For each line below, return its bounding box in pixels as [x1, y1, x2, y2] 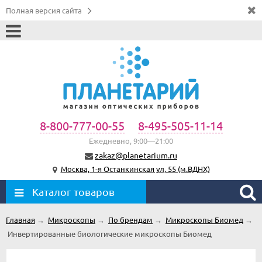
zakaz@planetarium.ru [95, 149, 177, 160]
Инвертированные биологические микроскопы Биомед [8, 228, 212, 239]
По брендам [108, 214, 153, 225]
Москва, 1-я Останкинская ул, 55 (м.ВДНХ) [60, 163, 210, 174]
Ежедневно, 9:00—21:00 [89, 135, 173, 146]
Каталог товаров [32, 185, 115, 198]
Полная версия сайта [6, 5, 82, 15]
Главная [6, 214, 35, 225]
